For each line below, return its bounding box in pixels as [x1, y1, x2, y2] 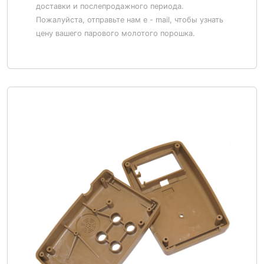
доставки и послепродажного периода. [36, 2, 184, 11]
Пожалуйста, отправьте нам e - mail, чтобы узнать [36, 15, 223, 24]
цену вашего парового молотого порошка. [36, 29, 195, 38]
